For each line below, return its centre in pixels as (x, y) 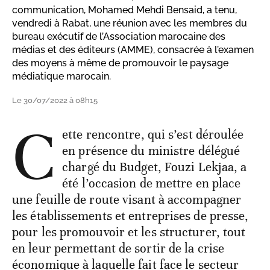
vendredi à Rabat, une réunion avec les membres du (130, 23)
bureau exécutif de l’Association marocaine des (119, 36)
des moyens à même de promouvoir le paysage (120, 63)
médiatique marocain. (61, 76)
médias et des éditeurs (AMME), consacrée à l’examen (133, 49)
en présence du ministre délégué (151, 150)
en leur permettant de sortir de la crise (118, 248)
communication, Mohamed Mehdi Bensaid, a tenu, (124, 10)
